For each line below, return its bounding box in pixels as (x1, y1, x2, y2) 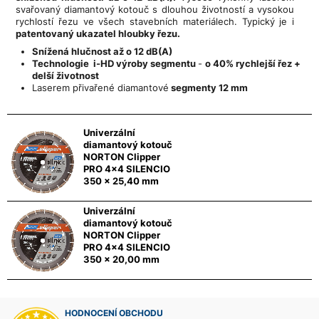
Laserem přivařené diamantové (32, 81, 169, 93)
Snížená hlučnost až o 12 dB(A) (32, 45, 172, 57)
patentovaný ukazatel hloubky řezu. (16, 27, 180, 39)
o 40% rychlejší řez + (205, 57, 300, 69)
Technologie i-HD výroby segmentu (32, 57, 198, 69)
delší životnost (32, 69, 99, 81)
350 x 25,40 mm (83, 174, 159, 187)
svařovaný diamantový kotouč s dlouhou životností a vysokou (16, 3, 294, 15)
